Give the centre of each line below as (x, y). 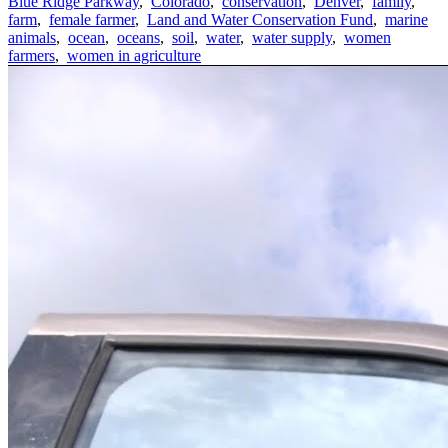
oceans (138, 37)
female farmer (92, 19)
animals (32, 37)
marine (406, 19)
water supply (292, 37)
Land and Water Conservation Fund (260, 19)
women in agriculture (134, 55)
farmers (31, 55)
